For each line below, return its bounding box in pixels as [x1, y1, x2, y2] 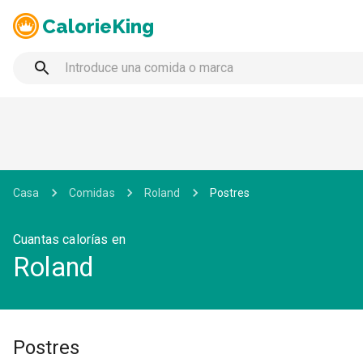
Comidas [68, 186, 115, 199]
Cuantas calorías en [13, 232, 126, 247]
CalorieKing [42, 15, 154, 37]
